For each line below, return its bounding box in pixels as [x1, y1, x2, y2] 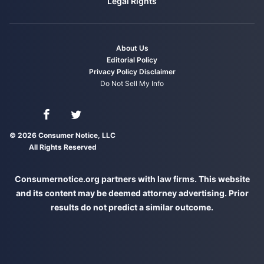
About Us [115, 44, 148, 53]
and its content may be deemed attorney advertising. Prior [15, 188, 249, 199]
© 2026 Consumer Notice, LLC [9, 131, 115, 140]
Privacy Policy [88, 67, 137, 77]
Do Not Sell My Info [100, 79, 164, 88]
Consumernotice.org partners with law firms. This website [14, 174, 250, 184]
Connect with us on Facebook [43, 115, 144, 124]
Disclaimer [138, 67, 176, 77]
